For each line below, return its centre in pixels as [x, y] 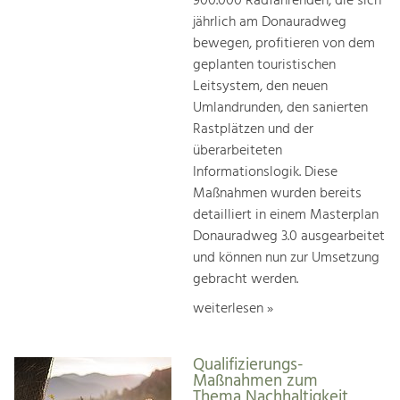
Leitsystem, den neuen [260, 86]
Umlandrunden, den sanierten [280, 108]
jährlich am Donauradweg [270, 22]
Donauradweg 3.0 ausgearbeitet [289, 236]
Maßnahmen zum [255, 382]
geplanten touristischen [264, 65]
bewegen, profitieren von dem [284, 43]
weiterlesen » [233, 308]
